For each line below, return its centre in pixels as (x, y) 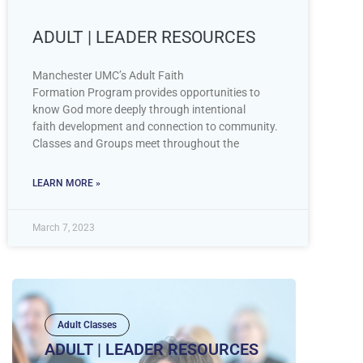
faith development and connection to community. (155, 126)
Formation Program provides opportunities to (146, 92)
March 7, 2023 (64, 227)
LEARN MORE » (66, 183)
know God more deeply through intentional (139, 109)
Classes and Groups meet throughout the (136, 143)
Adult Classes (87, 325)
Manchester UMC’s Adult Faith (108, 75)
